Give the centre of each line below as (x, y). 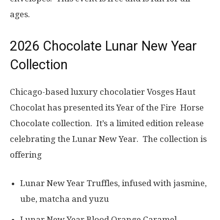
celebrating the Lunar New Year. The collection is (108, 139)
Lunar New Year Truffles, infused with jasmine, (113, 183)
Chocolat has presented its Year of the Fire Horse (107, 108)
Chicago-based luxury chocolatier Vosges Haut (103, 92)
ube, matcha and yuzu (65, 199)
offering (26, 155)
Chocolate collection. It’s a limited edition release (107, 124)
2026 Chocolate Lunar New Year (103, 46)
